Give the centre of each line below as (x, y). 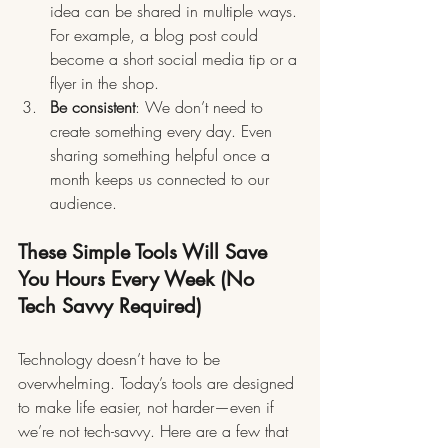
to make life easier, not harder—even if (148, 407)
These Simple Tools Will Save (145, 252)
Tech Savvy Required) (110, 306)
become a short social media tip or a (176, 59)
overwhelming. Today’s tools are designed (158, 383)
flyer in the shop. (104, 83)
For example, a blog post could (156, 35)
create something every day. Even (163, 131)
